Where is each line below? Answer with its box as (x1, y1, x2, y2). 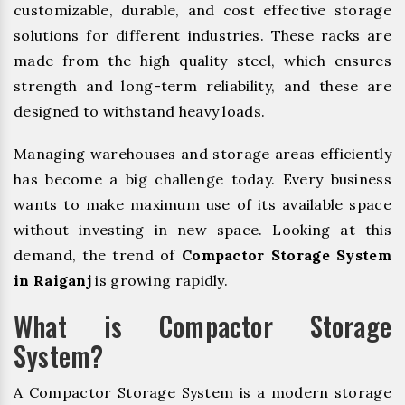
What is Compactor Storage (14, 306, 391, 347)
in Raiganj (14, 271, 92, 290)
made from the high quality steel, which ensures (14, 52, 391, 71)
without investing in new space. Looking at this (14, 221, 391, 240)
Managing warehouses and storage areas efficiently (14, 145, 391, 164)
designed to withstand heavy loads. (14, 102, 266, 121)
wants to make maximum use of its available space (14, 195, 391, 214)
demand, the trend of (14, 246, 182, 265)
